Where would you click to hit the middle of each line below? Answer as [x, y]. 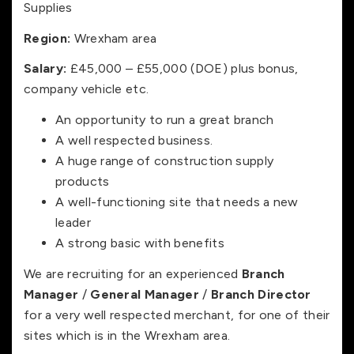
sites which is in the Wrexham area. [127, 335]
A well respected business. [134, 140]
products [83, 181]
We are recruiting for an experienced [133, 273]
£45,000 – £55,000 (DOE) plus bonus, [183, 69]
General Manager [145, 294]
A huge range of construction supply [165, 160]
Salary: [45, 69]
